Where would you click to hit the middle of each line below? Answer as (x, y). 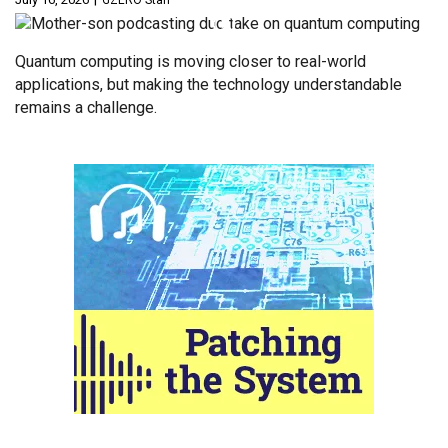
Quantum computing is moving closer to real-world (190, 62)
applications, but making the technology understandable (208, 85)
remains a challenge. (86, 108)
